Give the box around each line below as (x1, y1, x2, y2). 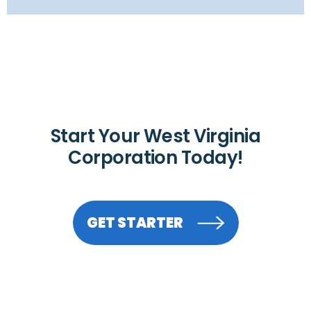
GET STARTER (86, 212, 183, 233)
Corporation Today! (68, 144, 243, 170)
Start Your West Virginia (50, 123, 261, 149)
